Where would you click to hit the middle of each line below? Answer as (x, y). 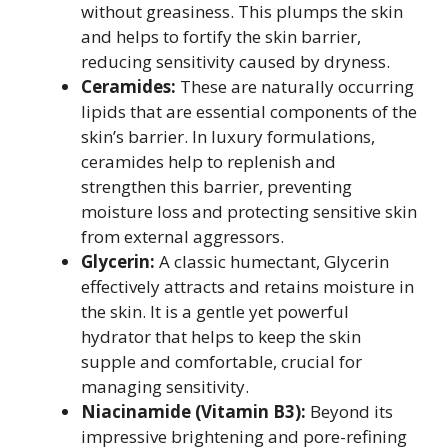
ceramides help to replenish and (208, 161)
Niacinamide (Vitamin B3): (193, 411)
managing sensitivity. (165, 386)
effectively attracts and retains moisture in (247, 286)
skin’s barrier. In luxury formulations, (228, 136)
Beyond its (349, 411)
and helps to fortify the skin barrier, (221, 36)
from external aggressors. (182, 236)
